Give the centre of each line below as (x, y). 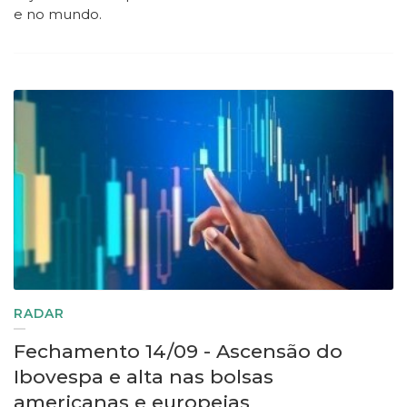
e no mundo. (58, 15)
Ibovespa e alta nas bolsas (144, 377)
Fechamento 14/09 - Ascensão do (178, 352)
